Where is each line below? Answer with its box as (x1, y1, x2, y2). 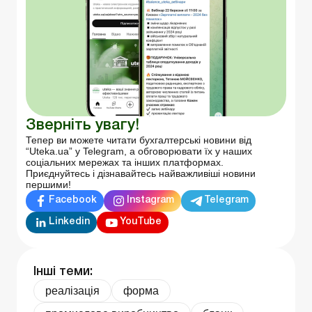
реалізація (45, 284, 100, 297)
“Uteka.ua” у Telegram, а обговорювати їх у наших (26, 145, 252, 157)
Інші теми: (33, 265, 93, 277)
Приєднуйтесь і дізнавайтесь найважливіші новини (26, 167, 256, 179)
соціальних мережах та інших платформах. (26, 156, 224, 168)
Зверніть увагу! (26, 118, 139, 132)
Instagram (127, 196, 174, 205)
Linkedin (49, 217, 90, 227)
